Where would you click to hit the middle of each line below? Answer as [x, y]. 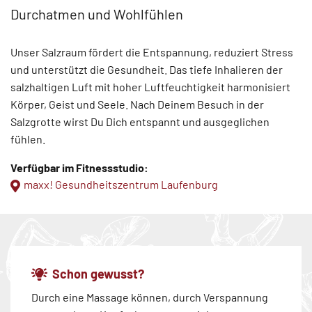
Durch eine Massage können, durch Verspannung [150, 297]
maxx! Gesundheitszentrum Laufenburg [121, 184]
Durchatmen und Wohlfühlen [97, 14]
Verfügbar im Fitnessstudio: [79, 167]
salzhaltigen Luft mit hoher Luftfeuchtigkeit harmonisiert [150, 87]
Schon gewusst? [98, 274]
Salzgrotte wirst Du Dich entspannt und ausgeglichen [140, 122]
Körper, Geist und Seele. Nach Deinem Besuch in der [137, 104]
